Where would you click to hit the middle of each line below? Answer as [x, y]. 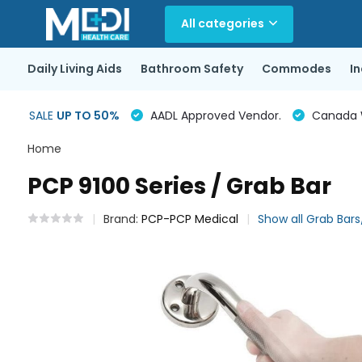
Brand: [122, 219]
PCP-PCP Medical [189, 219]
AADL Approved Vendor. [214, 115]
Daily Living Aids [74, 69]
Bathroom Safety [192, 69]
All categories [222, 23]
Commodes [296, 69]
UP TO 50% [88, 115]
